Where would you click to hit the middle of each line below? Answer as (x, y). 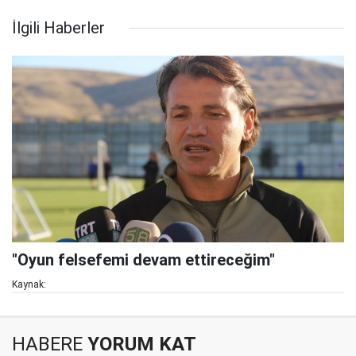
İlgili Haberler (58, 28)
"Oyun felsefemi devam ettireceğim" (143, 260)
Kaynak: (29, 285)
